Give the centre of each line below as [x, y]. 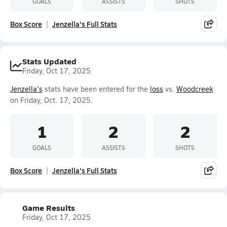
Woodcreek [195, 89]
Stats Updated [49, 61]
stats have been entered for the [96, 89]
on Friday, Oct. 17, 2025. [51, 100]
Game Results [49, 207]
